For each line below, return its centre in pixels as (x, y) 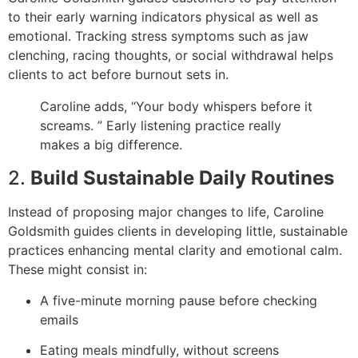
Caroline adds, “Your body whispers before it (176, 107)
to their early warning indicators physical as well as (163, 17)
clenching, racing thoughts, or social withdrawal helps (171, 56)
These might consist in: (78, 270)
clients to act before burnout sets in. (118, 75)
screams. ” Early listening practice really (161, 126)
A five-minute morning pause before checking (179, 300)
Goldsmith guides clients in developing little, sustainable (178, 231)
